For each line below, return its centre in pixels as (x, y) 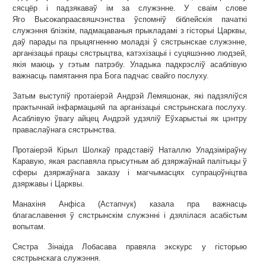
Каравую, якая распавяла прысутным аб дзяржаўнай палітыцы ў (130, 161)
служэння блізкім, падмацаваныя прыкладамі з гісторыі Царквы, (130, 31)
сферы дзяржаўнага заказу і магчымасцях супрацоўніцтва (130, 172)
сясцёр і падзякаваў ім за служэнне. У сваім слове (130, 8)
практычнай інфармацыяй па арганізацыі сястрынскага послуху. (130, 107)
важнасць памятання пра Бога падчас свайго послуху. (111, 76)
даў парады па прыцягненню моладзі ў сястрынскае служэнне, (130, 42)
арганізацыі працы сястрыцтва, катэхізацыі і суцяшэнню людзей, (130, 53)
